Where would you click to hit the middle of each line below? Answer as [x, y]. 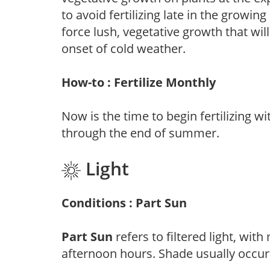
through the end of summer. [140, 133]
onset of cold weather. [124, 48]
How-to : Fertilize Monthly [139, 82]
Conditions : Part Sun [124, 202]
